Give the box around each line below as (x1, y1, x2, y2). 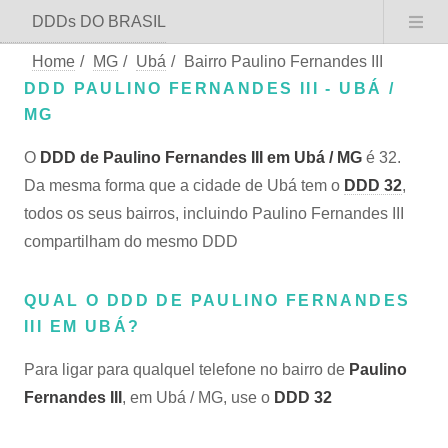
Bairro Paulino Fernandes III (184, 53, 383, 70)
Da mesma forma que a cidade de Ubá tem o (24, 177, 344, 194)
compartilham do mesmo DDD (24, 233, 238, 250)
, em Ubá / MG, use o (122, 389, 274, 406)
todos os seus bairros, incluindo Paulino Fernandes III (24, 205, 404, 222)
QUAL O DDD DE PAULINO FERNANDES (24, 292, 411, 309)
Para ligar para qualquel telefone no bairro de (24, 361, 349, 378)
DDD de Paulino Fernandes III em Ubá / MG (40, 149, 362, 166)
